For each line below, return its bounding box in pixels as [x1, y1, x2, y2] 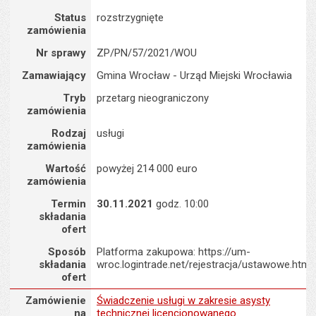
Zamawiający [21, 69, 86, 82]
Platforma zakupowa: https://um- [96, 245, 250, 258]
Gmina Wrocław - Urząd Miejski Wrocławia [96, 69, 292, 82]
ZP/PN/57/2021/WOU [96, 47, 197, 59]
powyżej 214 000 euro [96, 162, 197, 175]
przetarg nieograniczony [96, 92, 209, 104]
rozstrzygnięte [96, 11, 164, 24]
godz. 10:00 [152, 197, 209, 210]
